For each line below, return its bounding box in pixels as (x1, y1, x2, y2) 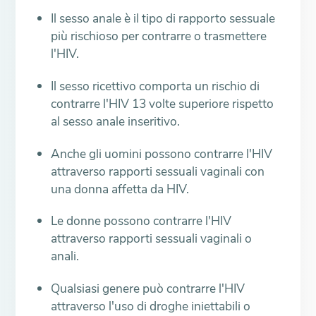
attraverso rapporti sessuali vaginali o (51, 230, 253, 248)
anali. (51, 248, 80, 265)
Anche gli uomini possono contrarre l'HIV (51, 145, 273, 162)
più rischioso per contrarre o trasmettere (51, 28, 267, 45)
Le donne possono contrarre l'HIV (51, 212, 232, 230)
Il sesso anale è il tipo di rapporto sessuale (51, 10, 276, 28)
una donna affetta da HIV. (51, 180, 190, 197)
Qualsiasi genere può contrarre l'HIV (51, 280, 245, 298)
